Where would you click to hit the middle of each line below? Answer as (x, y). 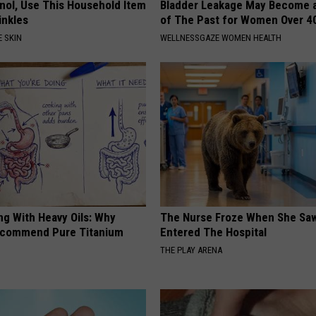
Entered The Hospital (214, 232)
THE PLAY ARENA (192, 250)
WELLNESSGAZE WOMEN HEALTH (221, 37)
